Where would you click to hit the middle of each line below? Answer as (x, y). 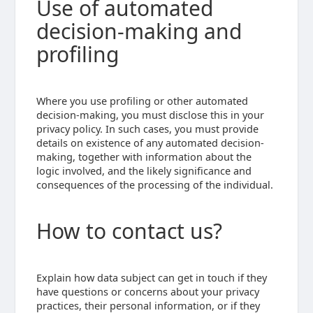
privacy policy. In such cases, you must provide (147, 129)
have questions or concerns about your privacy (147, 291)
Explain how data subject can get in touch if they (151, 277)
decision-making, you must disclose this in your (150, 115)
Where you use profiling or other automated (142, 101)
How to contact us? (129, 231)
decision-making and (139, 31)
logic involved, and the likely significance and (144, 170)
